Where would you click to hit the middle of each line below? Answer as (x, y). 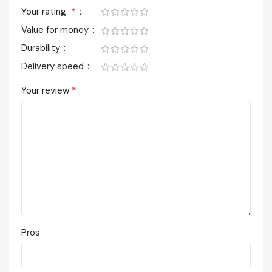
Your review (46, 90)
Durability (42, 48)
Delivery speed (54, 66)
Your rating (46, 11)
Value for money (56, 29)
